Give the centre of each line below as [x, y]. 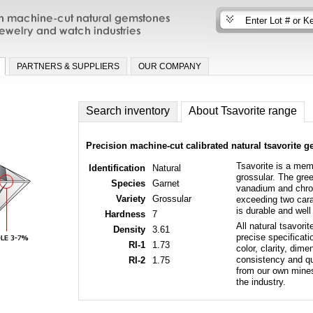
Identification [117, 168]
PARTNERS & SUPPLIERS [68, 66]
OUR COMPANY [170, 66]
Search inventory [128, 110]
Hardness [125, 214]
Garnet [166, 183]
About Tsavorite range [243, 110]
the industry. [261, 282]
